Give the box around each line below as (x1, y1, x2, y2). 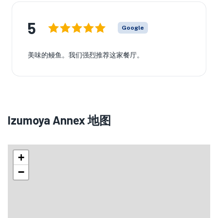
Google (122, 24, 144, 31)
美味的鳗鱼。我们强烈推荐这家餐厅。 (28, 51, 144, 59)
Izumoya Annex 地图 (8, 113, 111, 127)
